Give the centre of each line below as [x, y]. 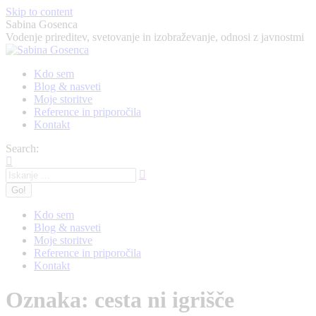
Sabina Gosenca [42, 24]
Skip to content [39, 12]
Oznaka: [50, 300]
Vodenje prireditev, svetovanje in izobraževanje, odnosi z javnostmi [155, 37]
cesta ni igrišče [164, 300]
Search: [22, 148]
